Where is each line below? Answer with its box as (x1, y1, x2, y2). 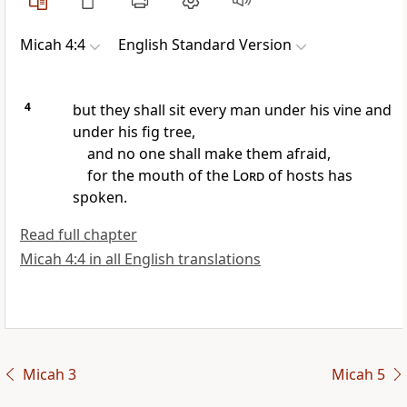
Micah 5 (331, 364, 385, 385)
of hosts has (263, 165, 352, 186)
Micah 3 (22, 364, 76, 385)
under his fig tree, (72, 122, 195, 143)
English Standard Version (118, 35, 292, 55)
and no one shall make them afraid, (86, 144, 331, 164)
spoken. (72, 187, 127, 208)
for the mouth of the (86, 165, 233, 186)
